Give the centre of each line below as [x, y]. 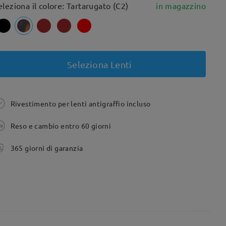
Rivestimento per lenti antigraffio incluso [80, 103]
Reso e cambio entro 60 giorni [61, 126]
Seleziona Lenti [99, 64]
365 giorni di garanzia [47, 148]
